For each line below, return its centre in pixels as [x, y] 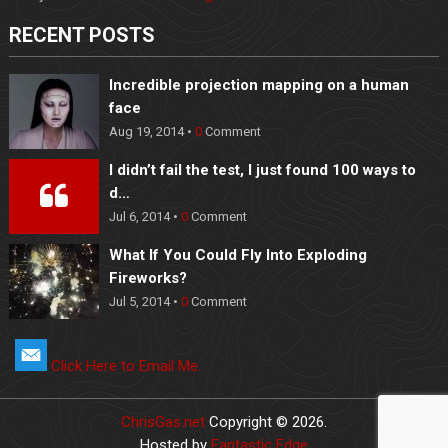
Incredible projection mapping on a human [258, 85]
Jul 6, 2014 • [144, 217]
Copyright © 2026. [265, 422]
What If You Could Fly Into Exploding [237, 255]
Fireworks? [147, 278]
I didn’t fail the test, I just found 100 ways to [262, 170]
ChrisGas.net [162, 422]
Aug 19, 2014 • [151, 132]
